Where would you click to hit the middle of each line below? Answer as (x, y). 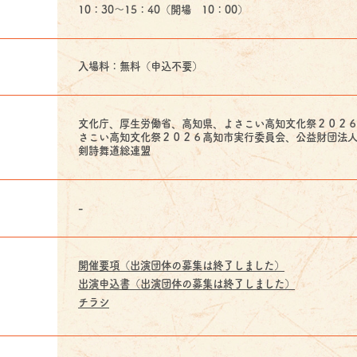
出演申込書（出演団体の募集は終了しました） (187, 283)
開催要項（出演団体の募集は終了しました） (182, 265)
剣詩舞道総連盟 (115, 151)
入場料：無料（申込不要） (141, 67)
